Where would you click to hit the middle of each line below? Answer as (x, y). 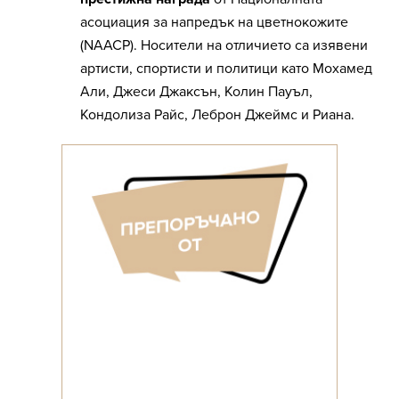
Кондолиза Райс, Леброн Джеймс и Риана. (217, 115)
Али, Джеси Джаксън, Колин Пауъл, (196, 92)
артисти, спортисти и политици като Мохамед (226, 69)
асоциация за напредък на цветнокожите (214, 23)
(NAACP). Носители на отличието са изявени (224, 46)
